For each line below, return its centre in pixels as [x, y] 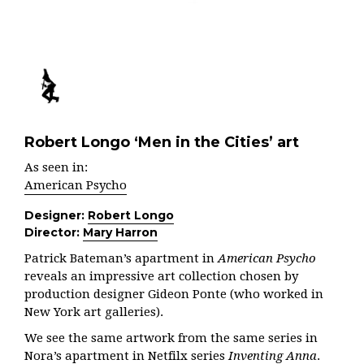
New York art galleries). [94, 312]
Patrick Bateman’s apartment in [121, 258]
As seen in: [56, 167]
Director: [54, 232]
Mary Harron [120, 232]
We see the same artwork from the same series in [171, 338]
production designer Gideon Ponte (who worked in [174, 294]
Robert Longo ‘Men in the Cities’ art [162, 142]
